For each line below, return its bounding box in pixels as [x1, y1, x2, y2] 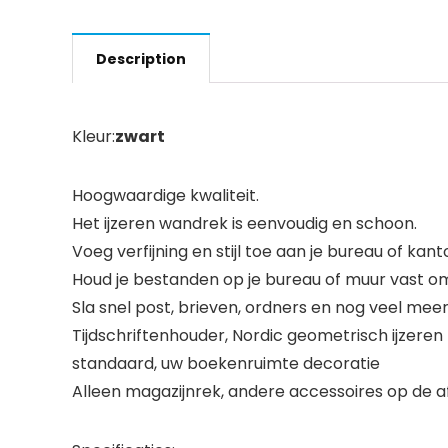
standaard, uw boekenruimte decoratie [72, 352, 380, 375]
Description [96, 49, 186, 69]
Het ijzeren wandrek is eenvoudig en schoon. [72, 212, 417, 235]
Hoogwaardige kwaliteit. [72, 184, 259, 207]
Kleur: [72, 125, 115, 148]
